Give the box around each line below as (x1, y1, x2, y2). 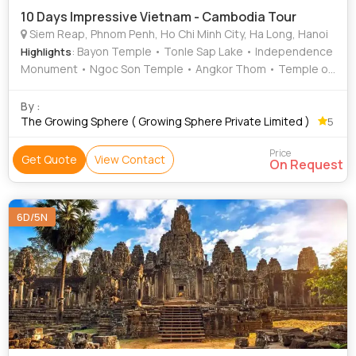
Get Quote (21, 152, 77, 167)
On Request (269, 156, 343, 173)
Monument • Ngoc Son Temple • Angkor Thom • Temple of (21, 61, 332, 76)
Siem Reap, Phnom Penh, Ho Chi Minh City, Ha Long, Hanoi (27, 26, 328, 41)
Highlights (21, 44, 72, 59)
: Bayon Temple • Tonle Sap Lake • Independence (72, 44, 333, 59)
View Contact (95, 152, 165, 167)
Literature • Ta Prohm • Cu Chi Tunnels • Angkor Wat (21, 79, 296, 94)
